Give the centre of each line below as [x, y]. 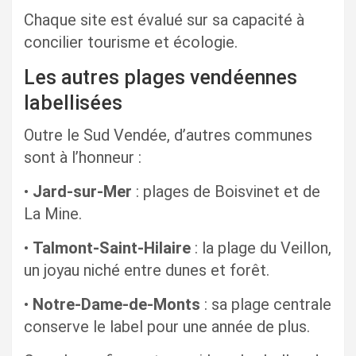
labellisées [73, 103]
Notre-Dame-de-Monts [116, 305]
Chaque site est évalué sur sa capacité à [164, 20]
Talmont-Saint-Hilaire [112, 248]
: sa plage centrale [266, 305]
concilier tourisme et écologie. [131, 43]
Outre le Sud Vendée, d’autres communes [168, 135]
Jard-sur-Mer [82, 192]
